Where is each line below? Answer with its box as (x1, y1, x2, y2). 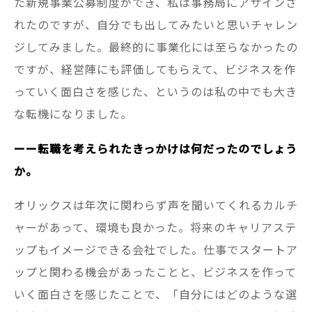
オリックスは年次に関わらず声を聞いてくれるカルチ (14, 196, 298, 214)
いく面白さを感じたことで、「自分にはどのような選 (14, 286, 297, 303)
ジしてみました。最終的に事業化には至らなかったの (14, 38, 298, 55)
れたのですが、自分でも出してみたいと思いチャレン (14, 15, 298, 33)
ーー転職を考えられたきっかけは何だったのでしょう (14, 139, 297, 157)
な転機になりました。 (14, 104, 132, 122)
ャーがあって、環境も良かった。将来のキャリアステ (14, 219, 297, 236)
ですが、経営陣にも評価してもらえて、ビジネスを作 (14, 60, 296, 77)
